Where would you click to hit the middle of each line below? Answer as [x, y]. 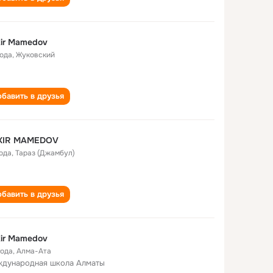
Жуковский [35, 55]
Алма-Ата [34, 251]
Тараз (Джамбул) [45, 153]
